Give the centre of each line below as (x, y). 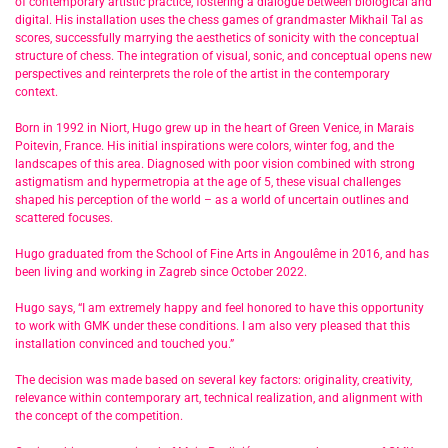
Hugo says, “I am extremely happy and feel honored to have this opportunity (219, 307)
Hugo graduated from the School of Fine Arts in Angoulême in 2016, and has (222, 253)
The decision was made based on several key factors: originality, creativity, (213, 379)
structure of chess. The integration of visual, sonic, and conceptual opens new (223, 55)
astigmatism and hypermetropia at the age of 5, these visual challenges (208, 181)
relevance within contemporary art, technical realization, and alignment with (219, 397)
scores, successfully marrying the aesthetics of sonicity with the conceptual (217, 37)
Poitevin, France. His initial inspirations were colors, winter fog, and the (204, 145)
